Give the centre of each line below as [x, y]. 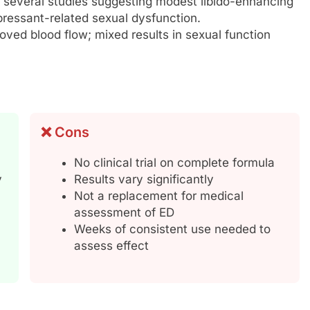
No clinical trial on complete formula [175, 163]
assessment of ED [125, 213]
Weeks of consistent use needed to [173, 229]
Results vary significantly [144, 180]
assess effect [112, 246]
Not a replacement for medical [159, 196]
